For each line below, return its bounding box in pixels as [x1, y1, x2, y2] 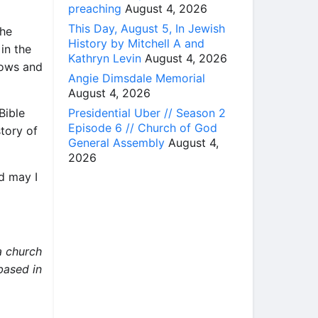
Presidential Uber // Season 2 [68, 105, 226, 120]
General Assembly [68, 135, 165, 150]
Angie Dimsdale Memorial [68, 70, 205, 85]
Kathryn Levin [68, 50, 141, 65]
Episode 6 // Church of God [68, 120, 217, 135]
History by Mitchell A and [68, 35, 204, 50]
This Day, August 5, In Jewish [68, 21, 225, 35]
